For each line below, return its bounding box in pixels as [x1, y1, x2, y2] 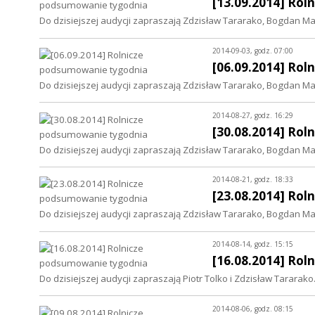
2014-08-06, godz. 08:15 [212, 303, 293, 314]
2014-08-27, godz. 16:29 [212, 110, 293, 120]
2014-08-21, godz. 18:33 [212, 174, 293, 185]
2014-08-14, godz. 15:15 [212, 239, 293, 250]
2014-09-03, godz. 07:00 [212, 45, 293, 56]
